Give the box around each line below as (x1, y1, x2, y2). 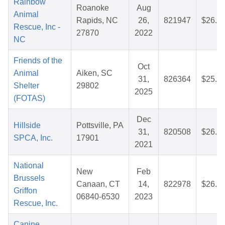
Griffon (14, 186, 37, 195)
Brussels (14, 174, 45, 183)
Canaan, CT (76, 180, 120, 189)
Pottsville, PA (76, 121, 124, 130)
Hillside (14, 121, 41, 130)
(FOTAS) (14, 94, 45, 103)
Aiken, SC (76, 69, 113, 78)
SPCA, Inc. (14, 134, 53, 143)
